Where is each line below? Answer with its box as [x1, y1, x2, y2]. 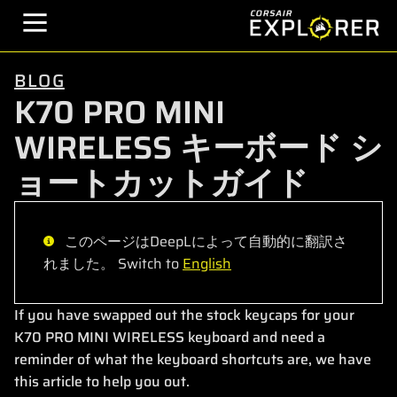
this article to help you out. [14, 370, 190, 393]
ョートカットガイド [14, 158, 308, 208]
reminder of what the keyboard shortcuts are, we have [14, 348, 371, 370]
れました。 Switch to [43, 253, 183, 275]
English [183, 253, 231, 275]
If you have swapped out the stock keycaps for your [14, 304, 354, 326]
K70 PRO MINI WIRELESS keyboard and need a [14, 326, 325, 348]
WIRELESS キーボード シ [14, 122, 383, 173]
